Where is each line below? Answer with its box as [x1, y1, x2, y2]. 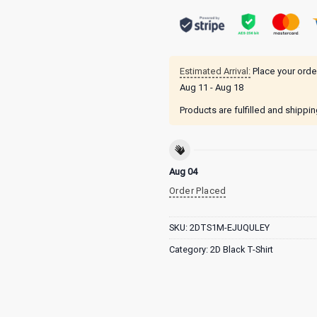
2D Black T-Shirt [210, 243, 273, 255]
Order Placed [169, 185, 226, 197]
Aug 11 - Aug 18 [180, 81, 243, 93]
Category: [169, 243, 210, 255]
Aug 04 [169, 166, 197, 178]
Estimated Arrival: [180, 65, 250, 76]
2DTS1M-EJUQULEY [190, 221, 270, 233]
